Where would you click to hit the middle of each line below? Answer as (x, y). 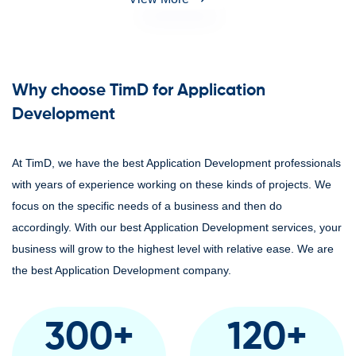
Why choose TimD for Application (139, 91)
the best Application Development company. (122, 270)
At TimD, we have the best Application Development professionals (176, 163)
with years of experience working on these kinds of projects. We (172, 184)
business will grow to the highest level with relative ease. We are (173, 249)
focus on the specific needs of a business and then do (147, 206)
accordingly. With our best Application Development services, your (177, 227)
